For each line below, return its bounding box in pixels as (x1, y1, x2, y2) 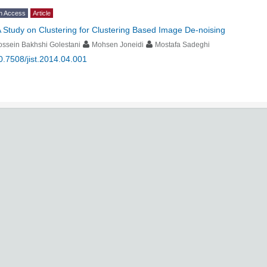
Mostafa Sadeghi (155, 41, 210, 49)
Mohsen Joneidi (92, 41, 144, 49)
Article (33, 10, 51, 17)
